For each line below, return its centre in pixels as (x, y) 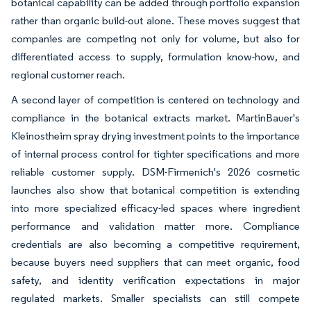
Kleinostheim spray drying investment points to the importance (155, 135)
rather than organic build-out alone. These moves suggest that (155, 20)
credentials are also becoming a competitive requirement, (155, 244)
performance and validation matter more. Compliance (155, 226)
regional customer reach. (68, 74)
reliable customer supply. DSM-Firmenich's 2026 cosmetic (155, 171)
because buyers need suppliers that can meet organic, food (155, 262)
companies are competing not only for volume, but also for (155, 38)
